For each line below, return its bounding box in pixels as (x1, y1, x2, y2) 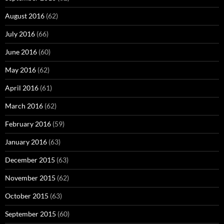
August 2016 (5, 11, 44, 20)
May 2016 (5, 65, 36, 74)
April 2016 (5, 83, 38, 92)
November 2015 (5, 173, 55, 182)
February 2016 (5, 119, 51, 128)
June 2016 (5, 47, 37, 56)
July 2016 (5, 29, 35, 38)
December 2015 (5, 155, 55, 164)
